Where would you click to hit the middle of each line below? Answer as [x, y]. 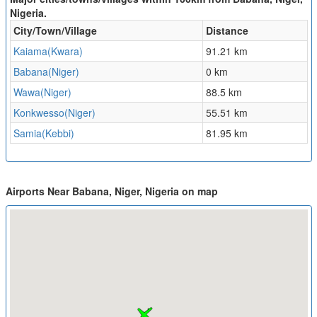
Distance [227, 31]
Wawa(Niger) [42, 92]
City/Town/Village [55, 31]
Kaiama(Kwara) [48, 51]
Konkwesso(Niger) [54, 113]
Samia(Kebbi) [44, 133]
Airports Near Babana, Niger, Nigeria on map [111, 191]
